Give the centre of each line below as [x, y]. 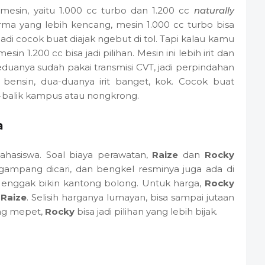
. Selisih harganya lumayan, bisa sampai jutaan [130, 197]
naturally [214, 10]
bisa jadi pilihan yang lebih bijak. [146, 211]
